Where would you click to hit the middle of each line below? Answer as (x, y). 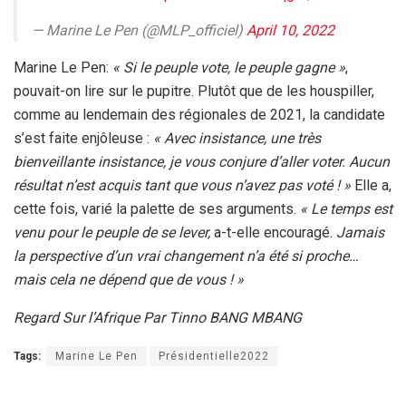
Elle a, (371, 185)
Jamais (358, 232)
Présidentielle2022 (214, 356)
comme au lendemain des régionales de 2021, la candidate (199, 114)
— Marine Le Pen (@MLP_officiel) (139, 30)
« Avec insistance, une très (237, 138)
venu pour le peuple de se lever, (114, 232)
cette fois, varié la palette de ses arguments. (157, 208)
